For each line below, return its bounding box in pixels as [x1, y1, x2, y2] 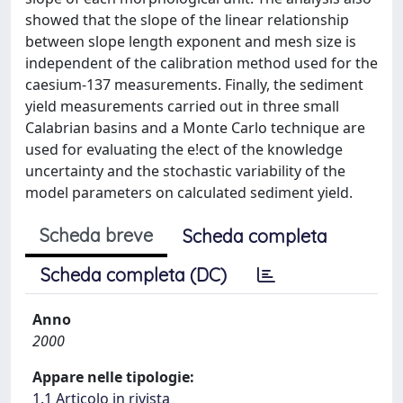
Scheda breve [40, 224, 153, 246]
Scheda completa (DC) [40, 264, 227, 286]
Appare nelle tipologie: [32, 367, 194, 387]
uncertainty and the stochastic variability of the [25, 161, 345, 181]
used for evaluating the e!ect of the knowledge [25, 139, 343, 159]
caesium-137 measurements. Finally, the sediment [25, 75, 363, 94]
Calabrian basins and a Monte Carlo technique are [25, 118, 365, 138]
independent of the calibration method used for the [25, 53, 378, 73]
